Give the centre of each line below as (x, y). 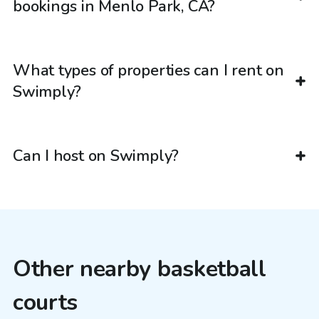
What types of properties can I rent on (148, 71)
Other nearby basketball (140, 269)
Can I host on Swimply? (96, 156)
